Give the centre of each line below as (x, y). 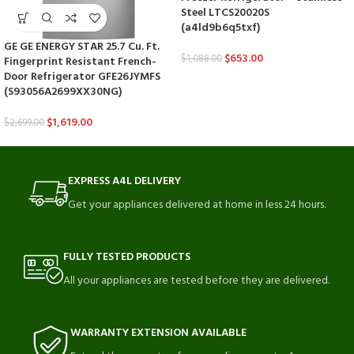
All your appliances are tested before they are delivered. (197, 281)
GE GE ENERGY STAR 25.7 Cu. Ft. (82, 47)
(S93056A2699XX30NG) (63, 92)
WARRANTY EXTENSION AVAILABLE (159, 333)
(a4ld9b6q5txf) (220, 28)
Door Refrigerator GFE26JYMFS (82, 77)
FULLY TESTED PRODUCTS (127, 258)
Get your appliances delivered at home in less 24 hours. (196, 205)
